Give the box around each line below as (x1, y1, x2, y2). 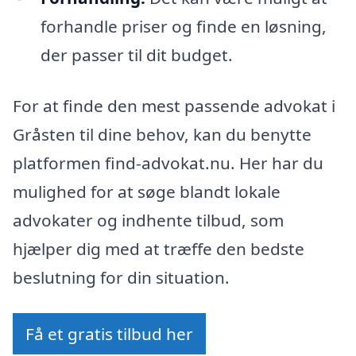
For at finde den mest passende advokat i (13, 94, 335, 117)
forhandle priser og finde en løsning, (40, 15, 327, 38)
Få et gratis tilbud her (25, 323, 193, 346)
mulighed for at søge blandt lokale (13, 180, 281, 203)
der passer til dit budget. (40, 44, 233, 67)
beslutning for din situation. (13, 265, 230, 288)
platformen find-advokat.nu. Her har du (13, 151, 323, 174)
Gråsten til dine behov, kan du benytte (13, 122, 311, 145)
